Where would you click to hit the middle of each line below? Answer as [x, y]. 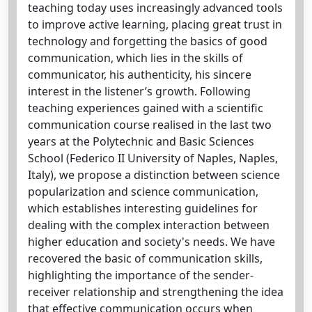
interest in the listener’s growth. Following [139, 91]
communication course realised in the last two [150, 125]
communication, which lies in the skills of [135, 58]
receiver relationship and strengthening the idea [156, 292]
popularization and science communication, [143, 192]
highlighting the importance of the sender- [141, 275]
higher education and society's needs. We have [151, 242]
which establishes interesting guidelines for [143, 208]
